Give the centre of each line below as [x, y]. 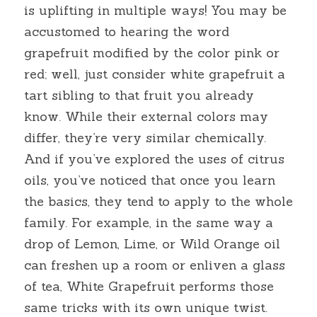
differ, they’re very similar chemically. [145, 138]
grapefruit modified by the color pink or [152, 53]
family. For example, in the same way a [149, 223]
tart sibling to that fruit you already [139, 95]
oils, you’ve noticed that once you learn [150, 180]
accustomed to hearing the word [127, 31]
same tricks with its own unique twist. [146, 307]
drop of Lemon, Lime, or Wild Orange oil [152, 244]
